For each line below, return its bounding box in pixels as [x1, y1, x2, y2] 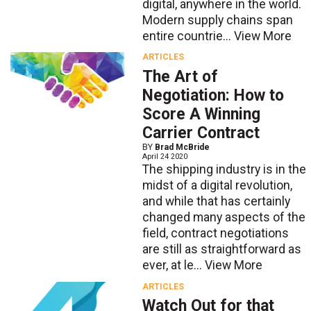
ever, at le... [142, 258, 205, 272]
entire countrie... [142, 28, 234, 43]
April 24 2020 [142, 151, 187, 161]
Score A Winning [142, 104, 260, 124]
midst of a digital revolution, [142, 178, 292, 192]
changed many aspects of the [142, 210, 305, 224]
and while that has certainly [142, 194, 290, 208]
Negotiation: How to [142, 85, 284, 105]
